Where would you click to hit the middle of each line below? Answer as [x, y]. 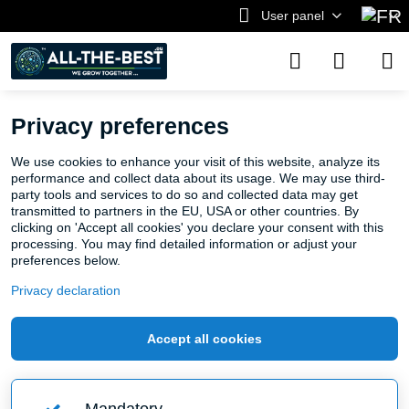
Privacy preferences [120, 126]
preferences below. [66, 260]
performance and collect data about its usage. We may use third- [198, 178]
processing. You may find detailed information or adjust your [184, 244]
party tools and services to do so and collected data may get [184, 194]
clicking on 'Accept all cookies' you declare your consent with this [197, 227]
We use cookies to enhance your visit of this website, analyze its [195, 162]
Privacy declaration [66, 290]
